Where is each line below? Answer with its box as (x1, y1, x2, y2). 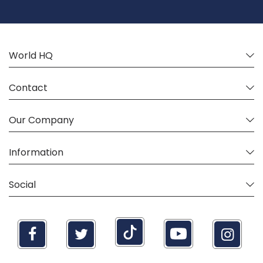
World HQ (9, 49, 53, 63)
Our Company (9, 113, 74, 127)
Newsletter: (93, 13, 136, 25)
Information (9, 146, 63, 160)
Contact (9, 81, 48, 95)
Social (9, 178, 36, 192)
